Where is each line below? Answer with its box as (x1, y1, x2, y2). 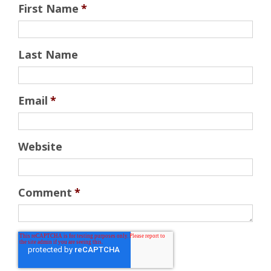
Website (18, 139, 62, 154)
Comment (18, 184, 72, 200)
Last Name (18, 47, 78, 62)
